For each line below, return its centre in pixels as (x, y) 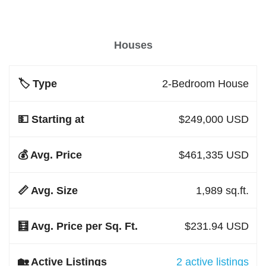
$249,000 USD (213, 119)
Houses (133, 45)
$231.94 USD (216, 226)
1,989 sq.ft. (222, 190)
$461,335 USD (213, 155)
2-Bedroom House (205, 83)
